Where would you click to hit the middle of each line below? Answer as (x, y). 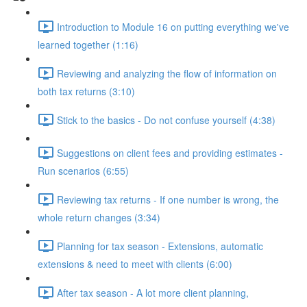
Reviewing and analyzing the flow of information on (167, 73)
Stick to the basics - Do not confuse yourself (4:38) (166, 120)
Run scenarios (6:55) (83, 171)
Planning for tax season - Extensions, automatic (160, 246)
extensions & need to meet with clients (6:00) (135, 264)
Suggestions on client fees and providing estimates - (170, 152)
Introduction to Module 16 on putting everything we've (173, 26)
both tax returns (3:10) (86, 91)
